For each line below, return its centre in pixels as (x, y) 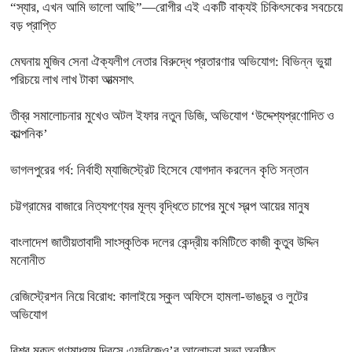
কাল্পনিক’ (29, 134)
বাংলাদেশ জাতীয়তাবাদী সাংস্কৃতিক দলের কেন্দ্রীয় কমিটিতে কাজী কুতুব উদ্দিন (165, 242)
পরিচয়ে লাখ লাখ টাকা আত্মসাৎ (71, 79)
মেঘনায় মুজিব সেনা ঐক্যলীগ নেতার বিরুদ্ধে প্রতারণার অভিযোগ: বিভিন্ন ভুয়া (171, 61)
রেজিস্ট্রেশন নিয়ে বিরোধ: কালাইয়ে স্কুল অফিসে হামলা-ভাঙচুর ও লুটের (159, 296)
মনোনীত (27, 260)
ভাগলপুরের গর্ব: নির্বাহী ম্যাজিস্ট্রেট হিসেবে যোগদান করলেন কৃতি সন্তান (159, 170)
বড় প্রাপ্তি (33, 25)
